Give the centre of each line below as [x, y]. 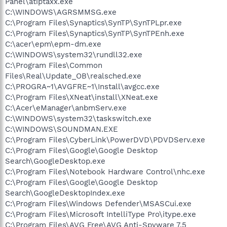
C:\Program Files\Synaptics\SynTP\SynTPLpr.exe [93, 23]
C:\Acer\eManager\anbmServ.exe [66, 108]
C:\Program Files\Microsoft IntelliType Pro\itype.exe [101, 214]
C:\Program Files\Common [54, 65]
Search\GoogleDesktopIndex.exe [65, 193]
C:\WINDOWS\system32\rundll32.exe [74, 54]
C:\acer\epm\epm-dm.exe [53, 44]
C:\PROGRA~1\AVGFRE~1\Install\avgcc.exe [82, 86]
